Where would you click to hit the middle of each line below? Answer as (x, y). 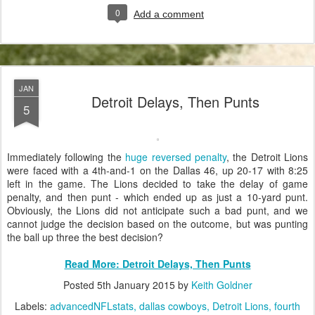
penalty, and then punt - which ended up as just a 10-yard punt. (157, 197)
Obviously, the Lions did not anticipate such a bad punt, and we (157, 211)
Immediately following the (66, 157)
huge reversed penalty (176, 157)
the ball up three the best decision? (85, 237)
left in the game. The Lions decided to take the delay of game (157, 184)
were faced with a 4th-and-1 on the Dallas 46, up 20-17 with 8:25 (157, 171)
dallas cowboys (173, 306)
